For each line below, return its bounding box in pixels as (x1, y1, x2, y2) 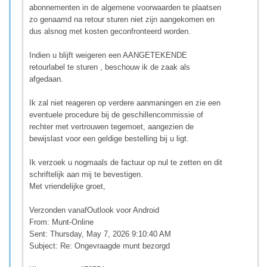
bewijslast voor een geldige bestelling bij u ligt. (29, 133, 189, 143)
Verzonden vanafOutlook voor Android (29, 205, 159, 215)
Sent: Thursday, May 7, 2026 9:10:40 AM (29, 229, 171, 238)
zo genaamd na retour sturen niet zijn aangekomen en (29, 14, 215, 24)
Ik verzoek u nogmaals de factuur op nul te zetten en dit (29, 157, 222, 167)
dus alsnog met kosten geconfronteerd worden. (29, 26, 191, 36)
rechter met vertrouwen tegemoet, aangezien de (29, 122, 194, 131)
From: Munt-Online (29, 217, 94, 226)
